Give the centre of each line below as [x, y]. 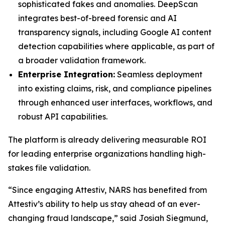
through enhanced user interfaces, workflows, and [115, 102]
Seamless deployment [159, 74]
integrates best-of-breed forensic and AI [97, 18]
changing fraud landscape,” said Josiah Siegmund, [108, 218]
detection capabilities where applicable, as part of [116, 46]
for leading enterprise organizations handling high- [107, 154]
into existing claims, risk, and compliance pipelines [115, 88]
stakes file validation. [49, 168]
